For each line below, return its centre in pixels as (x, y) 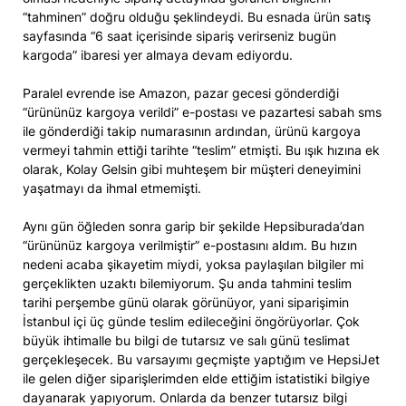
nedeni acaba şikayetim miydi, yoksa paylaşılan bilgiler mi (193, 265)
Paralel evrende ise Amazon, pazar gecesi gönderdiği (181, 93)
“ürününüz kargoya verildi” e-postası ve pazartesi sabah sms (202, 112)
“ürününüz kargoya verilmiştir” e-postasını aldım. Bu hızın (190, 246)
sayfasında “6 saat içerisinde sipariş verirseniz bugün (179, 36)
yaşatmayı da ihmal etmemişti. (112, 188)
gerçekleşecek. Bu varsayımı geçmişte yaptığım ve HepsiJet (201, 360)
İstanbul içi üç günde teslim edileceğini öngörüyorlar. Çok (191, 322)
